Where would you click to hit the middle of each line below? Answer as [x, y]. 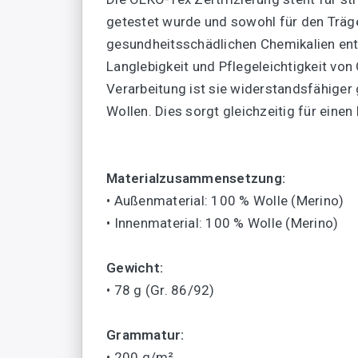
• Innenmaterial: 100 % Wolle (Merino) [223, 223]
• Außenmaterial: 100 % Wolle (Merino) [225, 201]
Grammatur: [145, 335]
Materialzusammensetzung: [196, 179]
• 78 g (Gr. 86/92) [161, 290]
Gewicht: [135, 268]
